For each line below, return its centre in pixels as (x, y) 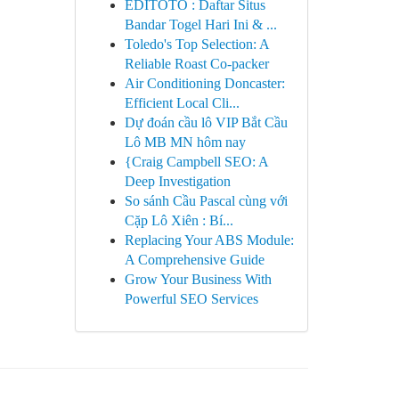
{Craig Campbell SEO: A (196, 162)
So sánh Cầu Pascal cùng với (206, 201)
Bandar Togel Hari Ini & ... (200, 24)
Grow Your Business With (198, 279)
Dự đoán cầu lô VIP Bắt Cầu (206, 122)
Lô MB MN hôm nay (185, 142)
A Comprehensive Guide (194, 260)
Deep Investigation (177, 181)
